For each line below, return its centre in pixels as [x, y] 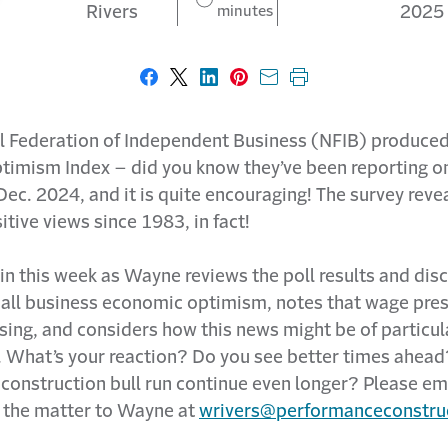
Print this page [358, 85]
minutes [244, 10]
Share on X [222, 85]
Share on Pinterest [314, 85]
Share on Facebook [226, 85]
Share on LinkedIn [281, 85]
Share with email [337, 85]
